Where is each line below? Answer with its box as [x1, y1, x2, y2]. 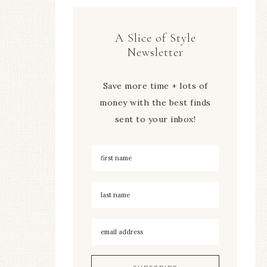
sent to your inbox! [114, 113, 196, 125]
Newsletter [127, 45, 184, 60]
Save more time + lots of [103, 80, 208, 91]
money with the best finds [100, 97, 211, 108]
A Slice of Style [114, 30, 196, 45]
